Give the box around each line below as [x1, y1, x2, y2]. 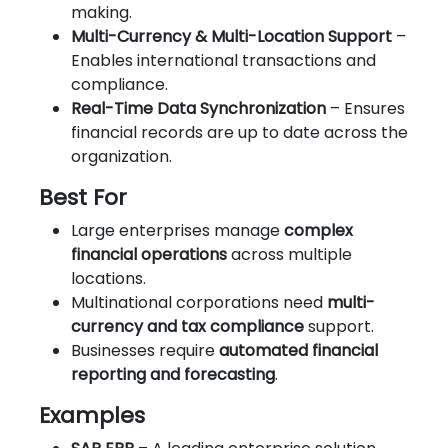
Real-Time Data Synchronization [71, 96, 326, 120]
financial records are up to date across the [71, 120, 408, 144]
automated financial [219, 338, 378, 362]
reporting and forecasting [71, 362, 275, 386]
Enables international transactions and [71, 48, 376, 72]
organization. [71, 144, 172, 168]
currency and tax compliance [71, 314, 304, 338]
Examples [39, 399, 145, 431]
